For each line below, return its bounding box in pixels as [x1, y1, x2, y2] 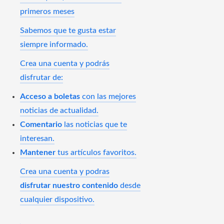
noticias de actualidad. [20, 106, 98, 114]
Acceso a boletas [20, 92, 80, 100]
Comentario [20, 120, 62, 128]
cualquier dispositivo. [20, 195, 94, 203]
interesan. [20, 134, 54, 142]
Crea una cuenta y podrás [20, 59, 109, 67]
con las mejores [80, 92, 136, 100]
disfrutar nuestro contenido [20, 181, 118, 189]
